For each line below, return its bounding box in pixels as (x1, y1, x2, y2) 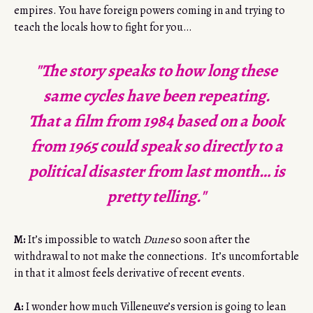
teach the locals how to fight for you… (14, 20, 191, 36)
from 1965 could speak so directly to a (30, 135, 283, 158)
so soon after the (168, 232, 250, 248)
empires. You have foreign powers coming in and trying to (14, 3, 285, 19)
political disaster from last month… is (28, 160, 285, 183)
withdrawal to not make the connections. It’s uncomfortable (14, 249, 299, 265)
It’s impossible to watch (26, 232, 143, 248)
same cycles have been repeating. (43, 85, 270, 108)
